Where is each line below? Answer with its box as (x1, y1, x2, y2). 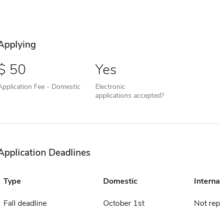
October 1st (103, 197, 144, 209)
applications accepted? (95, 90, 164, 100)
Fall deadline (3, 197, 47, 209)
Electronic (95, 81, 125, 91)
